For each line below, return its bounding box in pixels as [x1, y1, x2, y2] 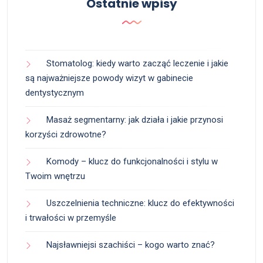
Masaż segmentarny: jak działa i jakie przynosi [46, 114, 223, 125]
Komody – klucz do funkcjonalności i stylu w [46, 156, 218, 167]
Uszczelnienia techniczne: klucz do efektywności [46, 197, 234, 208]
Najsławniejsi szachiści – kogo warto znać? [46, 239, 215, 250]
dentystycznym [25, 87, 84, 98]
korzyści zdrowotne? [25, 129, 106, 140]
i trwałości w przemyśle [25, 212, 116, 223]
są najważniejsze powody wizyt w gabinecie [25, 72, 193, 83]
